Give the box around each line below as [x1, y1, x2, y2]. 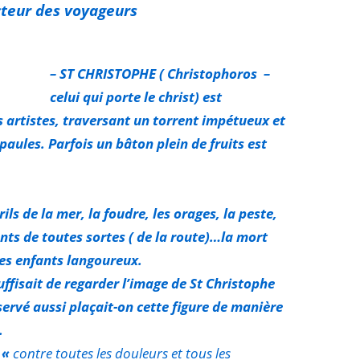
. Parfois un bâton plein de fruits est [41, 133, 267, 153]
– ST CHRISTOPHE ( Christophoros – [50, 63, 270, 83]
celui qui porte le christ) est [50, 87, 222, 106]
